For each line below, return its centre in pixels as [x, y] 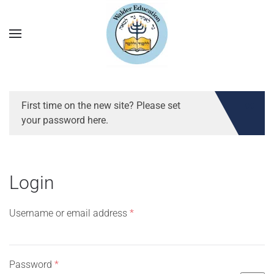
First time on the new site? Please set [101, 106]
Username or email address [69, 213]
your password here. [65, 120]
